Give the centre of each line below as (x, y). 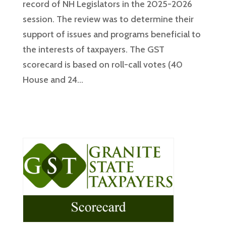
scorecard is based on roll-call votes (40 (102, 64)
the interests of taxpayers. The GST (93, 49)
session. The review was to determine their (108, 19)
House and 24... (53, 79)
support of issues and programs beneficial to (111, 34)
